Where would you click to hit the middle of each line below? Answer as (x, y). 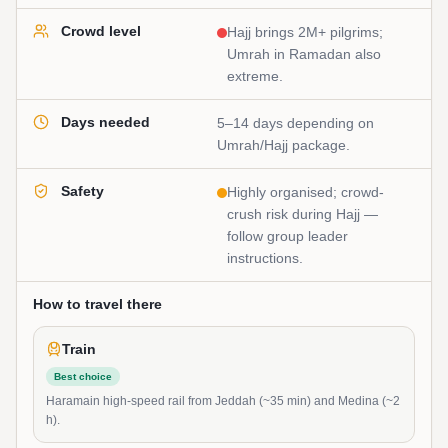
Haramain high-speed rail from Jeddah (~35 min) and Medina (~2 (223, 401)
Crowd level (101, 31)
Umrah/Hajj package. (283, 145)
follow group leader (287, 236)
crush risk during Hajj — (302, 214)
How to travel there (97, 304)
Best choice (83, 377)
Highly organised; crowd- (305, 192)
